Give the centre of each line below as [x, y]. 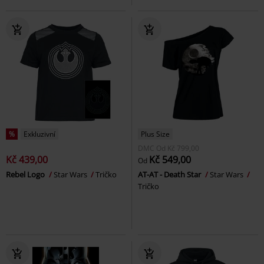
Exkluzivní [39, 134]
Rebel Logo [26, 175]
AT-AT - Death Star [170, 175]
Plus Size [155, 134]
